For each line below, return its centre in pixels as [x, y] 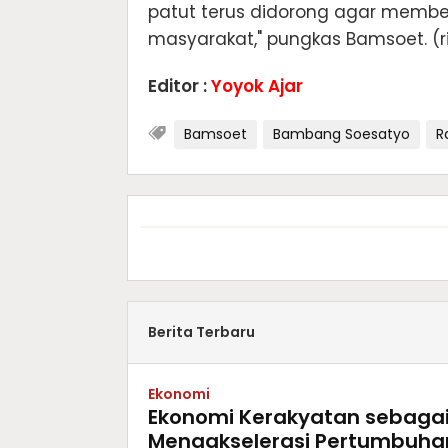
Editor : [179, 86]
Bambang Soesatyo [341, 134]
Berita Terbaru [201, 332]
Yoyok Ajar [257, 86]
